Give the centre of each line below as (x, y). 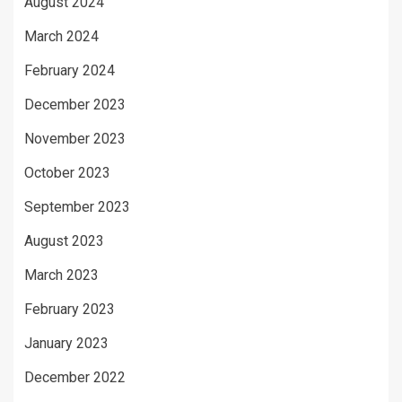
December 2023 (75, 104)
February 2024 (70, 70)
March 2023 (61, 275)
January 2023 (66, 343)
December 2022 (75, 377)
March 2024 (61, 36)
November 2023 (75, 138)
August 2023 (64, 240)
